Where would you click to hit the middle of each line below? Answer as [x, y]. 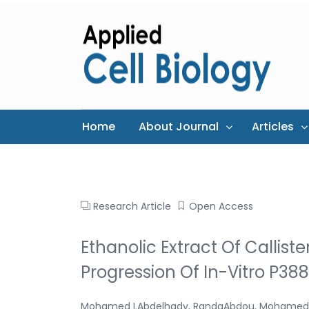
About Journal [179, 127]
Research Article [132, 206]
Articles [273, 127]
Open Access [221, 206]
